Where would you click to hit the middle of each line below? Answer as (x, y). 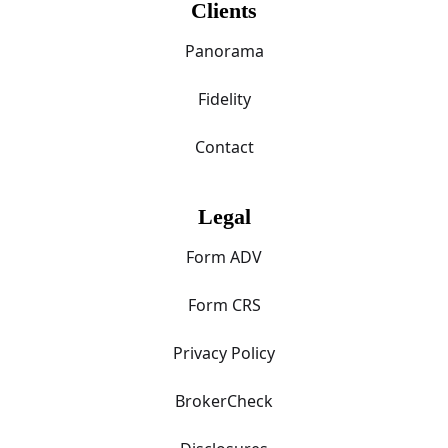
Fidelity (224, 98)
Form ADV (224, 256)
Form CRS (224, 304)
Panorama (224, 50)
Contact (224, 146)
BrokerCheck (224, 400)
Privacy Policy (224, 352)
